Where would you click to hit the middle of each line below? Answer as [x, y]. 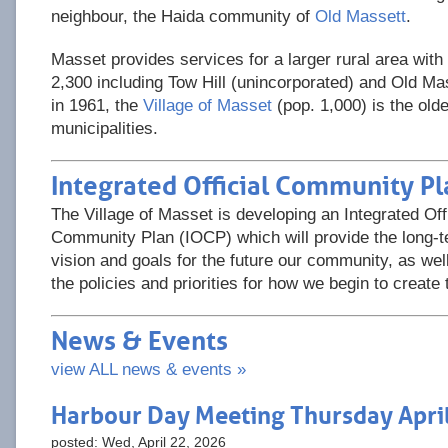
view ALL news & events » [148, 369]
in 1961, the [97, 105]
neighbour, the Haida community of [183, 16]
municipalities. [104, 128]
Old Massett [360, 16]
